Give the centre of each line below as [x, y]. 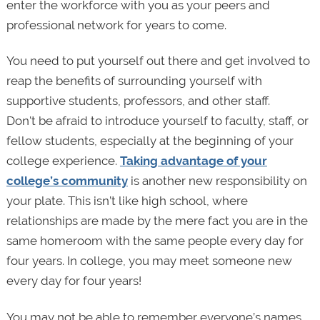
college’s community [67, 181]
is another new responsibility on [217, 181]
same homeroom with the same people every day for [155, 241]
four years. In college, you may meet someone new [149, 261]
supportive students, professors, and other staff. [138, 101]
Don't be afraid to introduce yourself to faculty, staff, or [157, 121]
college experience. [63, 161]
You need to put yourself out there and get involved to [158, 61]
